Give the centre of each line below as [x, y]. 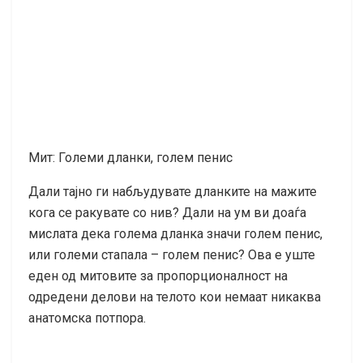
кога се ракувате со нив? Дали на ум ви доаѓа [167, 212]
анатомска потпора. [87, 318]
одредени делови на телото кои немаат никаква [175, 297]
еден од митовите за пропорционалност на [158, 275]
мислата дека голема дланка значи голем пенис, [175, 233]
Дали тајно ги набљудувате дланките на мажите [173, 191]
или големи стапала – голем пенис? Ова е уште [172, 254]
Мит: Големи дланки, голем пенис [130, 157]
